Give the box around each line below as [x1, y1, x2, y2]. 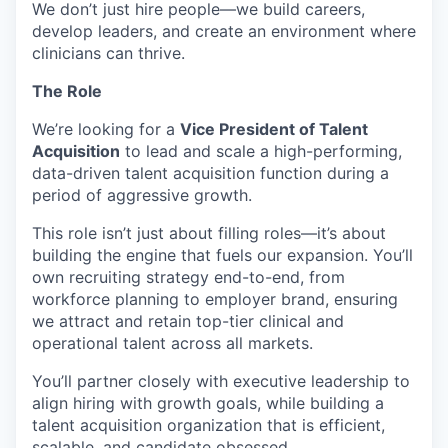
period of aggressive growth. [32, 185, 252, 205]
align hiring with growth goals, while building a [32, 393, 384, 413]
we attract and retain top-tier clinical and [32, 311, 344, 331]
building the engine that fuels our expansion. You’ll [32, 245, 413, 265]
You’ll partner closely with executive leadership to [32, 371, 410, 391]
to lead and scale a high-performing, [120, 141, 402, 161]
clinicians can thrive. [32, 43, 185, 63]
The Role [32, 81, 102, 101]
